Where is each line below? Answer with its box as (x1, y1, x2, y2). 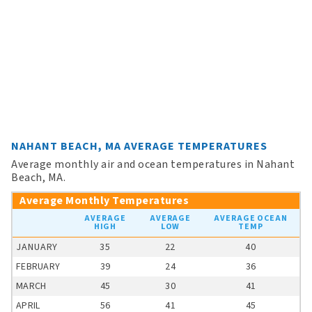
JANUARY (16, 240, 58, 254)
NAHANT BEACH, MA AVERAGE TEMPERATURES (11, 139, 267, 154)
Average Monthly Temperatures (19, 193, 189, 208)
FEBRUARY (16, 260, 60, 274)
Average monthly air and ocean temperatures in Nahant (11, 157, 295, 172)
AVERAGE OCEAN (214, 212, 288, 224)
